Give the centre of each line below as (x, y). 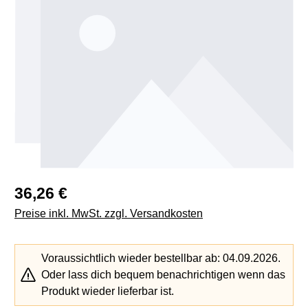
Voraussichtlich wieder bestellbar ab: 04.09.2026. (161, 258)
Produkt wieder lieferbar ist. (108, 291)
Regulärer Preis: (54, 189)
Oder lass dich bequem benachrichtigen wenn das (163, 275)
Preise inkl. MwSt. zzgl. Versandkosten (109, 214)
